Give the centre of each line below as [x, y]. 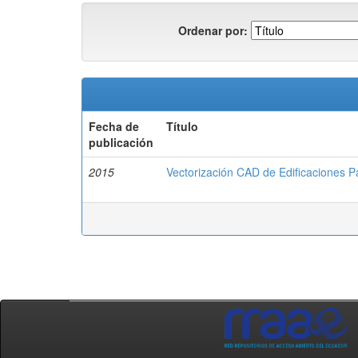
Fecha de [114, 126]
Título [182, 126]
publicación [121, 142]
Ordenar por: [213, 30]
